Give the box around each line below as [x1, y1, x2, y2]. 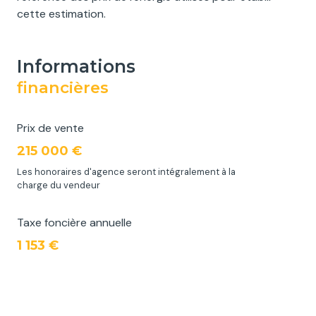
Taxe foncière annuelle [17, 215, 132, 231]
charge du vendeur [17, 179, 100, 192]
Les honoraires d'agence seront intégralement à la [17, 166, 236, 178]
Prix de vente [17, 121, 84, 136]
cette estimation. [17, 6, 106, 22]
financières [17, 78, 109, 98]
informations [23, 56, 135, 78]
